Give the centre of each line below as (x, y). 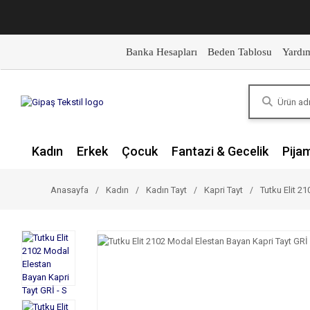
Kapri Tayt (224, 190)
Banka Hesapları (161, 52)
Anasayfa (70, 190)
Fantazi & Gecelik (220, 151)
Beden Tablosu (239, 52)
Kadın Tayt (166, 190)
